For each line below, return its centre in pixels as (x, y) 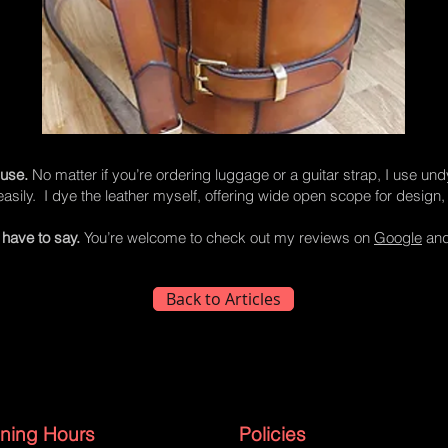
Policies (272, 434)
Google (398, 237)
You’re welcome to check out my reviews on (227, 237)
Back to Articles (223, 299)
